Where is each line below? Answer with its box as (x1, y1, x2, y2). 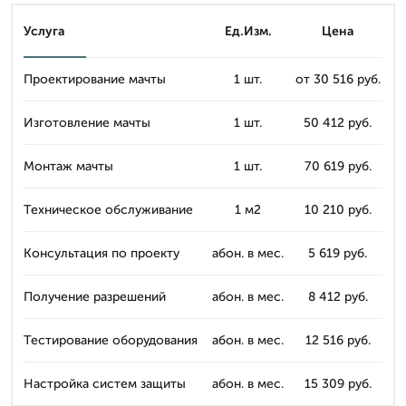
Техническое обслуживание (24, 201, 193, 217)
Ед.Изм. (224, 23, 272, 39)
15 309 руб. (304, 375, 372, 391)
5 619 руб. (308, 245, 367, 261)
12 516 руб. (304, 332, 371, 348)
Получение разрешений (24, 288, 166, 304)
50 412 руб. (304, 114, 372, 130)
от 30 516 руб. (295, 71, 381, 87)
